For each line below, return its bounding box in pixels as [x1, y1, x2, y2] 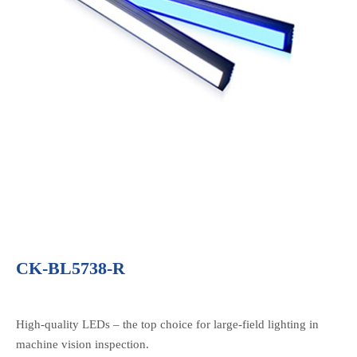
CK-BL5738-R [16, 257, 125, 278]
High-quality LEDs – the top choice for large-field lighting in [16, 317, 319, 331]
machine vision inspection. [16, 337, 149, 351]
